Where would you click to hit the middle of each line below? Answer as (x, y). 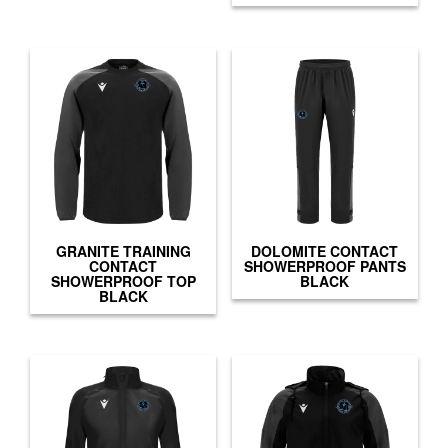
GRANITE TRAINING (123, 250)
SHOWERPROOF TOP (123, 280)
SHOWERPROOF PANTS (324, 265)
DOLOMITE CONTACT (325, 250)
